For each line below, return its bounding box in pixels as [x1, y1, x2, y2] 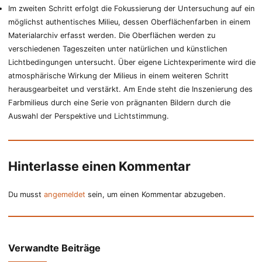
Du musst [8, 189, 44, 199]
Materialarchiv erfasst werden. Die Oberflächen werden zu [8, 31, 216, 40]
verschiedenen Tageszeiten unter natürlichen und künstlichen [8, 44, 228, 54]
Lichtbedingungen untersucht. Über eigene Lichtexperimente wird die [8, 58, 256, 67]
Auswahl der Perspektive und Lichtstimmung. [8, 112, 170, 121]
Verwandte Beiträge [8, 242, 101, 254]
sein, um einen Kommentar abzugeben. [85, 189, 226, 199]
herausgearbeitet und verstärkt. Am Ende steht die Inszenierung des [8, 85, 253, 94]
